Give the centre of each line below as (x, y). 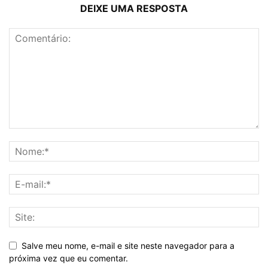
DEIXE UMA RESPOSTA (134, 9)
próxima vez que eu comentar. (68, 258)
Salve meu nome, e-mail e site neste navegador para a (128, 246)
